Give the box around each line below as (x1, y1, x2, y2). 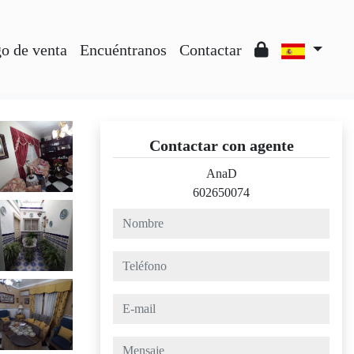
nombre (112, 210, 150, 224)
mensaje (112, 338, 153, 352)
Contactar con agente (149, 137, 294, 154)
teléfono (112, 253, 153, 266)
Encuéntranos (79, 41, 167, 58)
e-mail (112, 296, 143, 309)
